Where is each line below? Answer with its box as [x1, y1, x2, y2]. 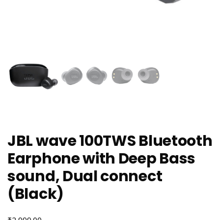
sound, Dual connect [7, 165, 163, 187]
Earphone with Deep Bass [7, 148, 196, 169]
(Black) [7, 183, 64, 204]
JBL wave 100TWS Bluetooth [7, 130, 213, 151]
